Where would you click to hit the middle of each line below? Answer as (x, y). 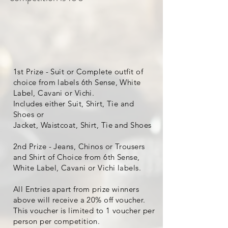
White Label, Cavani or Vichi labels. (77, 168)
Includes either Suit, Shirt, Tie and (74, 104)
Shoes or (29, 115)
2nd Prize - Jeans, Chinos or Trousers (79, 147)
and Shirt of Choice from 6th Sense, (77, 157)
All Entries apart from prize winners (76, 189)
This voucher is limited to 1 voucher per (84, 211)
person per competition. (57, 221)
